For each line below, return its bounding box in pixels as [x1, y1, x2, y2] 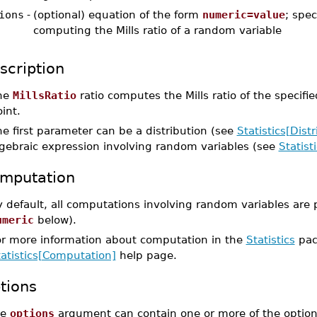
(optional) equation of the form [33, 8, 202, 21]
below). [33, 214, 76, 226]
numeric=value [202, 8, 285, 21]
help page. [115, 249, 177, 261]
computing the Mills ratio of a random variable [33, 24, 282, 36]
